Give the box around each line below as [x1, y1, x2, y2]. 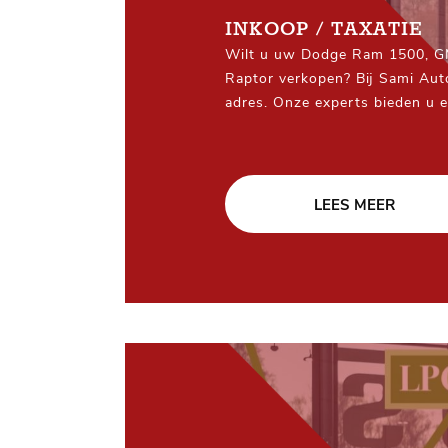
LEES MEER [313, 194, 395, 215]
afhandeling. [225, 140, 312, 160]
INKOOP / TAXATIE [225, 16, 423, 42]
